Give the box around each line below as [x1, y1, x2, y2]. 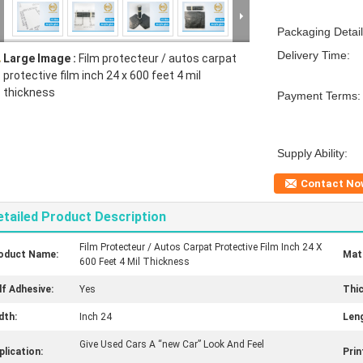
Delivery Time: [277, 49, 350, 62]
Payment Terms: [277, 89, 361, 102]
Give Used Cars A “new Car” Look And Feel [79, 339, 264, 350]
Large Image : [3, 52, 79, 65]
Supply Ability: [277, 147, 348, 160]
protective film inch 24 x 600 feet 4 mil [3, 69, 201, 82]
